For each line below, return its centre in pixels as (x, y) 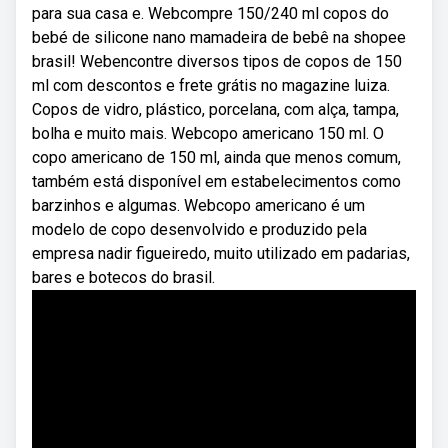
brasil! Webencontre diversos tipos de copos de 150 (217, 61)
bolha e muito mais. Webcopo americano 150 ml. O (208, 133)
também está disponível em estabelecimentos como (216, 181)
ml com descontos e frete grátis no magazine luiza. (211, 85)
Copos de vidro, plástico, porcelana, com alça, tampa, (215, 109)
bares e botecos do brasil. (123, 277)
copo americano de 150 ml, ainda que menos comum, (216, 157)
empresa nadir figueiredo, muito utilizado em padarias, (221, 253)
